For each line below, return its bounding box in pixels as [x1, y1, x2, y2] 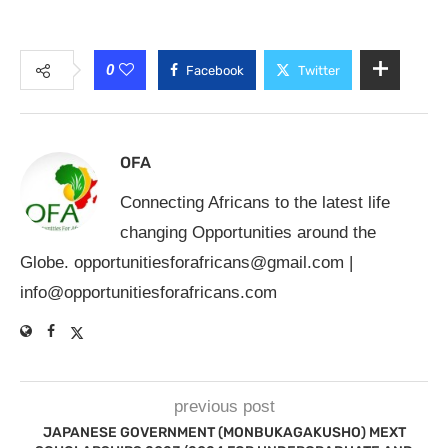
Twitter [298, 63, 340, 79]
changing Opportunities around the [120, 223, 376, 243]
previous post [173, 397, 275, 417]
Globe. [20, 253, 74, 273]
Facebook [186, 63, 244, 79]
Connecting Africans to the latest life [120, 193, 390, 213]
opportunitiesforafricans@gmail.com [74, 253, 344, 273]
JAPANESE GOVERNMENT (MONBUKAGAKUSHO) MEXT [42, 424, 406, 442]
